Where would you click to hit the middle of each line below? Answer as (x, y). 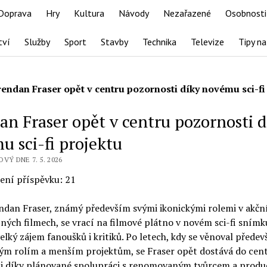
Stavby (114, 42)
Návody (134, 13)
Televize (207, 42)
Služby (37, 42)
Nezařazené (187, 13)
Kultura (89, 13)
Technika (159, 42)
